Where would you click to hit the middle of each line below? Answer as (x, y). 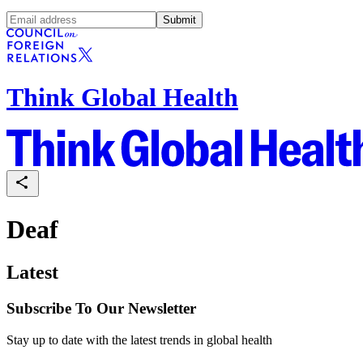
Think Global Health (122, 97)
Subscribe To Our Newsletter (101, 309)
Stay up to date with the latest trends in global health (139, 340)
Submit (179, 19)
